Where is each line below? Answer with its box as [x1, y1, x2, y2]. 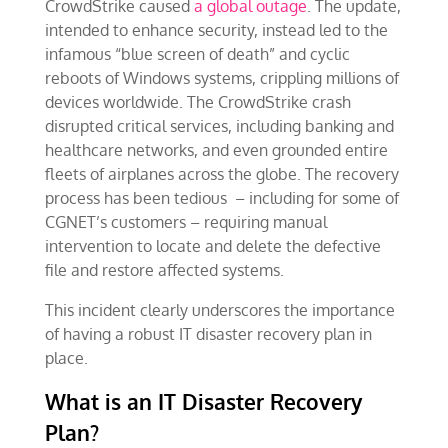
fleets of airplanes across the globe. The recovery [44, 164, 399, 184]
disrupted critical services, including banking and [44, 116, 394, 136]
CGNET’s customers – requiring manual [44, 212, 327, 232]
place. [44, 348, 88, 368]
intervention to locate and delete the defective [44, 236, 381, 256]
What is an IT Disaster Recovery [44, 388, 362, 415]
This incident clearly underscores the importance [44, 300, 395, 320]
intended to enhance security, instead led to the [44, 20, 388, 40]
